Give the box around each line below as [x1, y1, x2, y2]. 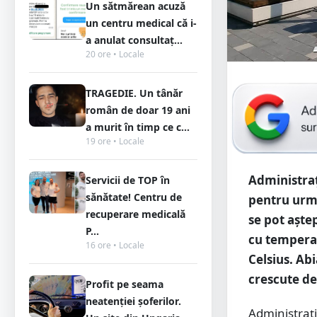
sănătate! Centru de [86, 190, 182, 204]
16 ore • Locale [86, 239, 144, 251]
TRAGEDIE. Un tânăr [86, 86, 183, 100]
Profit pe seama [86, 277, 163, 291]
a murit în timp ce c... [86, 120, 190, 134]
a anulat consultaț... [86, 33, 183, 47]
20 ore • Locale [86, 48, 144, 60]
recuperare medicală [86, 207, 185, 221]
